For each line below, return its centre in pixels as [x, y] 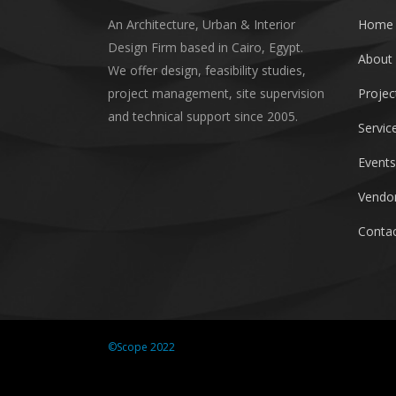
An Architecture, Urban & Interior [202, 25]
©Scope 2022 [141, 346]
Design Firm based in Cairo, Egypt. [206, 48]
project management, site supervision [216, 94]
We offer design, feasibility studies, [207, 71]
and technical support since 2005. [203, 117]
